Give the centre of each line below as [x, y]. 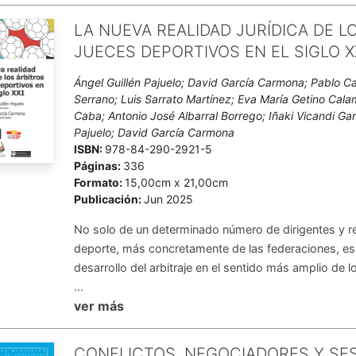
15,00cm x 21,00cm [177, 182]
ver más [99, 306]
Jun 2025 [169, 199]
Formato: [100, 182]
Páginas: [99, 166]
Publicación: [109, 199]
